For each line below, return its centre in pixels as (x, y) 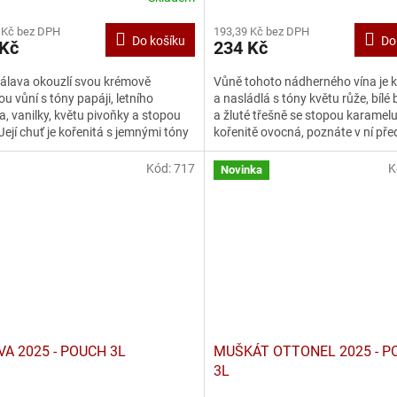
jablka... (235, 149)
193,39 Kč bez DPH (261, 32)
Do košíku (158, 41)
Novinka (241, 169)
